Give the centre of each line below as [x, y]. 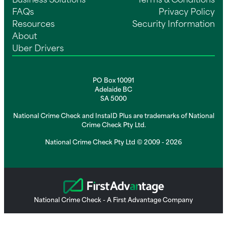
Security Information [174, 25]
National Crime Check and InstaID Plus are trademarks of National [113, 117]
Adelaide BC [113, 90]
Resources [33, 25]
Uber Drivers [38, 49]
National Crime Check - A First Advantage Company [113, 201]
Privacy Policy [187, 13]
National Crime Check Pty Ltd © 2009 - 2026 [113, 143]
